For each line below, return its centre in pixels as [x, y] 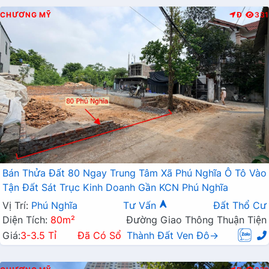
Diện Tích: [26, 220]
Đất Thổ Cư [240, 206]
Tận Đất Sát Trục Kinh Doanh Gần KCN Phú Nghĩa [115, 188]
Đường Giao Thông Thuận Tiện [196, 220]
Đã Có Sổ [99, 236]
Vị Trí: [17, 206]
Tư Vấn [141, 206]
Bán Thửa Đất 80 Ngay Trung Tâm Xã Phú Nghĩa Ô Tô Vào [134, 173]
